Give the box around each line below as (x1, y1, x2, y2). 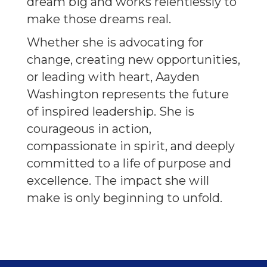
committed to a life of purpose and (27, 156, 231, 170)
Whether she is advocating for (27, 35, 204, 49)
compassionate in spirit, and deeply (27, 139, 235, 153)
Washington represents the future (27, 87, 229, 101)
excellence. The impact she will (27, 173, 209, 188)
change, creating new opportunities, (27, 52, 240, 67)
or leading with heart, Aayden (27, 70, 200, 84)
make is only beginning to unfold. (27, 191, 222, 205)
